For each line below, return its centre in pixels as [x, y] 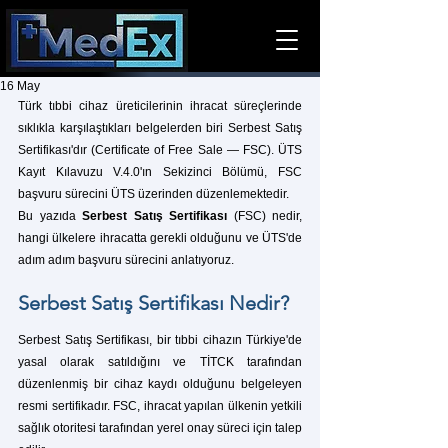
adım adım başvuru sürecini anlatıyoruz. [126, 260]
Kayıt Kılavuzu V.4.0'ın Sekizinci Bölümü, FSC [160, 172]
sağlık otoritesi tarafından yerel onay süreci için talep [160, 428]
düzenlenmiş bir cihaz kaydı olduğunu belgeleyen [160, 384]
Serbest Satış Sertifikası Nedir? [153, 303]
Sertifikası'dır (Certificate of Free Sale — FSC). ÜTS [160, 150]
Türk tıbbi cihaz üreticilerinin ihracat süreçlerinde [160, 106]
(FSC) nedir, [264, 216]
